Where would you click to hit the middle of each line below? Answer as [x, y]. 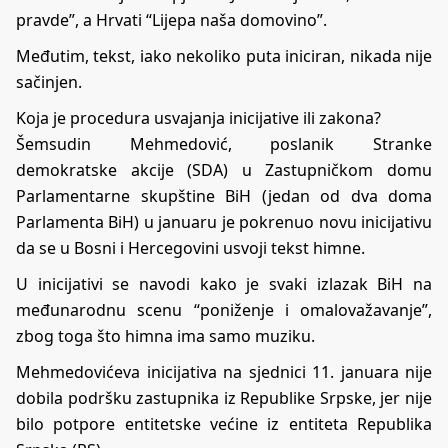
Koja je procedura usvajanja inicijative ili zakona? [198, 117]
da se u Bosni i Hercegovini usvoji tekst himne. [190, 247]
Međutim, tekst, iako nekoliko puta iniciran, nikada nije [224, 55]
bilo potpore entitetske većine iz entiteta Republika [224, 423]
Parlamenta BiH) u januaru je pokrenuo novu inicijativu [224, 221]
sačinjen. [49, 81]
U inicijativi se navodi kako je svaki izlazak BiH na [224, 283]
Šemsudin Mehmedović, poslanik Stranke [224, 143]
